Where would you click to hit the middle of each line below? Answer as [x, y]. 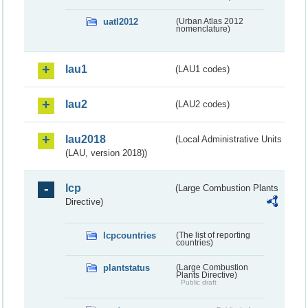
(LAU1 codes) [203, 69]
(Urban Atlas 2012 [209, 22]
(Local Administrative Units [229, 140]
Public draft [198, 283]
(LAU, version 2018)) [106, 153]
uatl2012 [121, 22]
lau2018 [86, 140]
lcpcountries [130, 236]
